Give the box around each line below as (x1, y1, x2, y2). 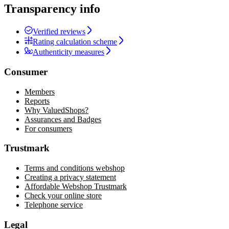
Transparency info (4, 2, 100, 16)
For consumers (25, 124, 72, 133)
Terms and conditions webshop (25, 164, 125, 173)
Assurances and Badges (25, 114, 101, 124)
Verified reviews (33, 27, 85, 36)
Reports (25, 96, 50, 105)
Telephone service (25, 200, 83, 210)
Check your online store (25, 191, 102, 200)
